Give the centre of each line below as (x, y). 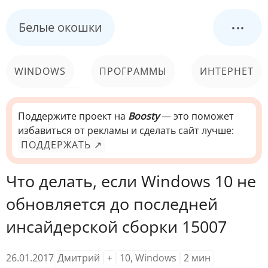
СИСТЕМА (229, 103)
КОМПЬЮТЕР (48, 103)
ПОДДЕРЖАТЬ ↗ (62, 145)
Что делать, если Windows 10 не (131, 181)
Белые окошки (60, 27)
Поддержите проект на (73, 116)
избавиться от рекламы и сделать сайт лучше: (126, 130)
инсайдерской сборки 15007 (116, 226)
